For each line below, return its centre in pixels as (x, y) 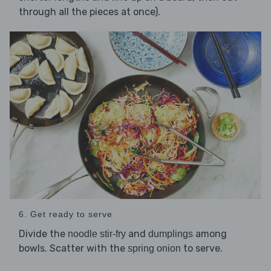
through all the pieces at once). (90, 12)
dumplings (171, 234)
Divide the (43, 234)
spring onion (154, 249)
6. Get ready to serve (66, 214)
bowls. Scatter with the (73, 249)
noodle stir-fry (97, 234)
